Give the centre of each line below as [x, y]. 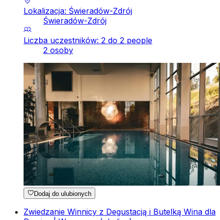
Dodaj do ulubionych [63, 193]
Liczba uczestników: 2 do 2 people [88, 41]
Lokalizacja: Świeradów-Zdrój [78, 11]
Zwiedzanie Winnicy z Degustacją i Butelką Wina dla [120, 211]
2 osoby [58, 50]
